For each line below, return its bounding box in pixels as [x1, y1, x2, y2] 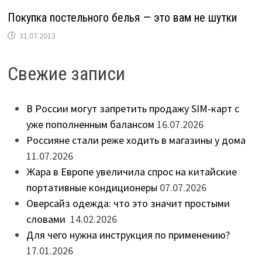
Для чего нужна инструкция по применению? [26, 227, 230, 242]
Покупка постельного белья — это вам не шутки [7, 10, 237, 25]
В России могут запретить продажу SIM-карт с [26, 101, 239, 115]
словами [26, 212, 68, 226]
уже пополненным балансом [26, 117, 154, 131]
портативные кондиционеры [26, 180, 157, 194]
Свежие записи [7, 62, 125, 85]
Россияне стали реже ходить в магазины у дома [26, 133, 246, 147]
